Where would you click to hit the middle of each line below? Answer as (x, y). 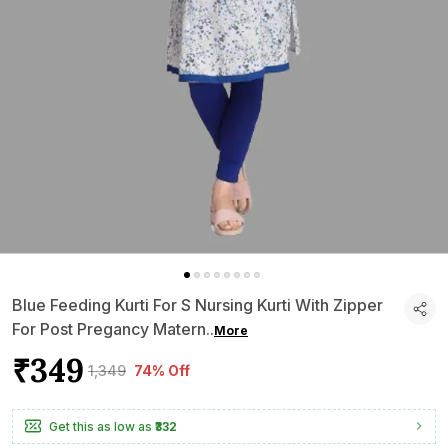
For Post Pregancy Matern (109, 328)
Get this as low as (100, 426)
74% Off (162, 370)
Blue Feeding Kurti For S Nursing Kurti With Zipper (197, 304)
